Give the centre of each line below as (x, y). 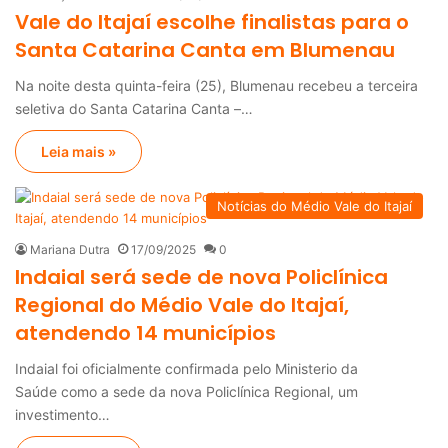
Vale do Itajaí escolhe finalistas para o (212, 21)
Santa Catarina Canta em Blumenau (205, 49)
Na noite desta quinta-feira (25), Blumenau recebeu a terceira (216, 85)
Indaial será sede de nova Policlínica (201, 276)
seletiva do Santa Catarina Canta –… (134, 108)
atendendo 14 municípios (145, 332)
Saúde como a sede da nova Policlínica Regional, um (186, 391)
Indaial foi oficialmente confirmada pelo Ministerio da (186, 368)
